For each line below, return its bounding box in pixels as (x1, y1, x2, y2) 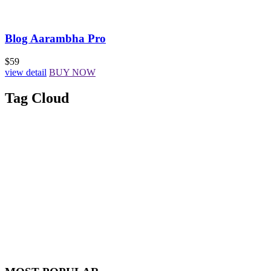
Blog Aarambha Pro (5, 31, 106, 45)
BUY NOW (49, 67, 96, 78)
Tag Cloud (5, 90, 69, 106)
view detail (5, 67, 47, 78)
